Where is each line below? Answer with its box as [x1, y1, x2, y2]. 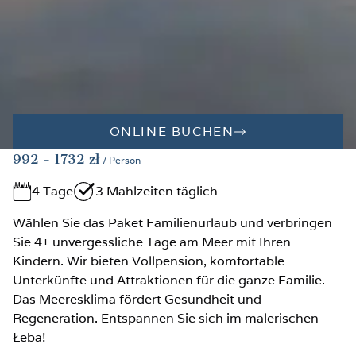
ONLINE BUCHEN [109, 122, 234, 140]
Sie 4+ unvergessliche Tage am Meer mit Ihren [13, 233, 291, 250]
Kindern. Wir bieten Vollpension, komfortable [13, 252, 284, 269]
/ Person [103, 153, 141, 166]
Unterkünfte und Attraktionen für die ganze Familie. [13, 271, 325, 288]
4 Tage [32, 182, 73, 199]
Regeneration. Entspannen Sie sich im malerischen [13, 309, 319, 327]
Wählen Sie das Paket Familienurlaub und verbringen [13, 214, 332, 231]
